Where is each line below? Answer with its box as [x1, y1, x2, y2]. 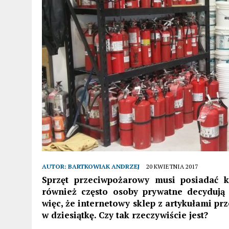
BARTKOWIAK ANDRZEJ [68, 162, 140, 170]
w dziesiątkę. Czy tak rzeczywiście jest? [42, 209, 208, 221]
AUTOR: [42, 162, 68, 170]
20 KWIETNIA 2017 [146, 162, 198, 170]
